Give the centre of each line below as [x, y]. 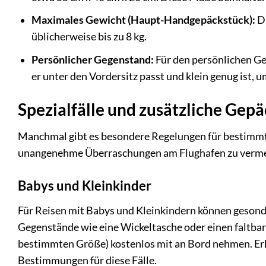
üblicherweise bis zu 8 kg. [89, 37]
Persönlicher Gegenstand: [92, 60]
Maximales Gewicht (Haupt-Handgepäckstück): [143, 20]
